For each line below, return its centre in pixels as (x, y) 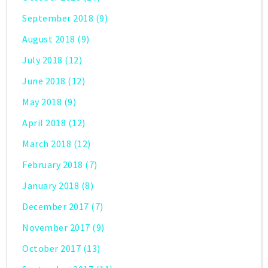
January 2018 (51, 186)
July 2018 (42, 60)
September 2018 (58, 18)
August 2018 (49, 39)
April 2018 (44, 123)
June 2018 (44, 81)
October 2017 (51, 249)
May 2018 (42, 102)
